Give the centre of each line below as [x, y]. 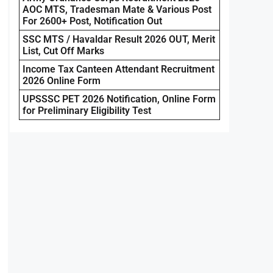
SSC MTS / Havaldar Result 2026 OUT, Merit [119, 39]
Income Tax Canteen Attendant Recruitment [119, 69]
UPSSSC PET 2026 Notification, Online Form [119, 99]
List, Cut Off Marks [63, 51]
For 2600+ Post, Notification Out [92, 21]
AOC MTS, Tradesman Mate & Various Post [117, 9]
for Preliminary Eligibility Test [87, 110]
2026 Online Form [62, 80]
